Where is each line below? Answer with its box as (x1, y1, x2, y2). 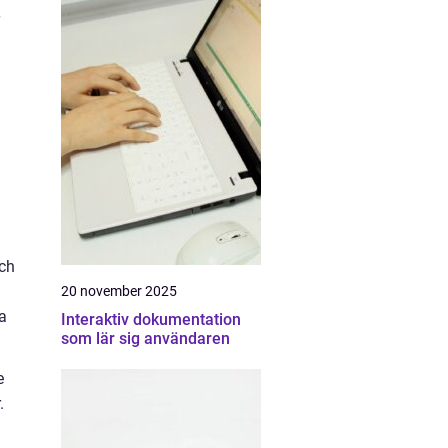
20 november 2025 (61, 283, 177, 299)
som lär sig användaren (61, 329, 230, 348)
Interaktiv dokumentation (61, 310, 241, 329)
